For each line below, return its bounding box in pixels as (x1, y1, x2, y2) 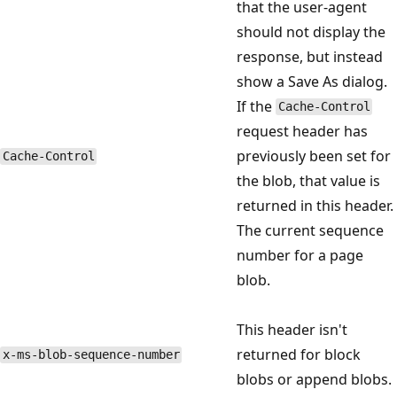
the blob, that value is (237, 170, 380, 191)
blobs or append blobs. (237, 369, 392, 389)
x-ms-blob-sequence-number (2, 347, 180, 362)
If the (237, 96, 276, 116)
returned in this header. (237, 195, 393, 215)
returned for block (237, 344, 361, 364)
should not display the (237, 21, 385, 42)
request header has (237, 121, 368, 141)
